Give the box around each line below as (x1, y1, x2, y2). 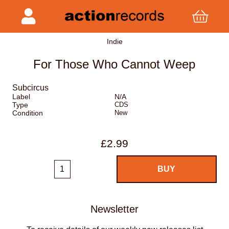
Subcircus (12, 83, 49, 93)
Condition (12, 109, 43, 118)
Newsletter (90, 203, 139, 215)
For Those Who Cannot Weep (33, 57, 196, 72)
